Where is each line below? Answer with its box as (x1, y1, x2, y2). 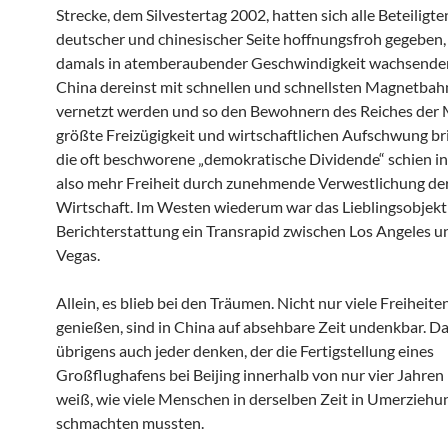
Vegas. (56, 244, 100, 264)
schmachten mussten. (56, 412, 204, 432)
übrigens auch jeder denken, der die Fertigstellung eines (56, 340, 434, 360)
